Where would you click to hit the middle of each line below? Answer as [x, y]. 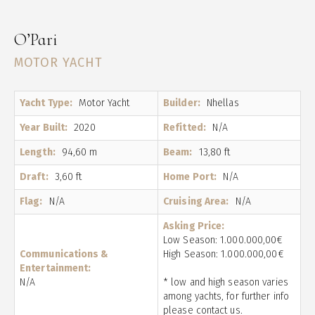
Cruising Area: [196, 201]
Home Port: [190, 176]
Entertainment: [56, 268]
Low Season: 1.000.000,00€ [223, 240]
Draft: [34, 176]
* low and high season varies [226, 282]
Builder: [182, 103]
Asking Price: [194, 226]
